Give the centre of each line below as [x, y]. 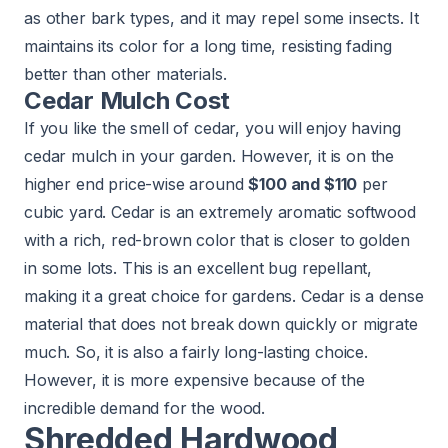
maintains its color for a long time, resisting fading [208, 46]
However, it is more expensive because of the [194, 380]
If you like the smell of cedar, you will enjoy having [212, 128]
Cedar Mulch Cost [127, 101]
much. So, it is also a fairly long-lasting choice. [196, 352]
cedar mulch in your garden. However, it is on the [209, 156]
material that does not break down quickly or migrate [221, 324]
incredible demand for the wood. [145, 408]
